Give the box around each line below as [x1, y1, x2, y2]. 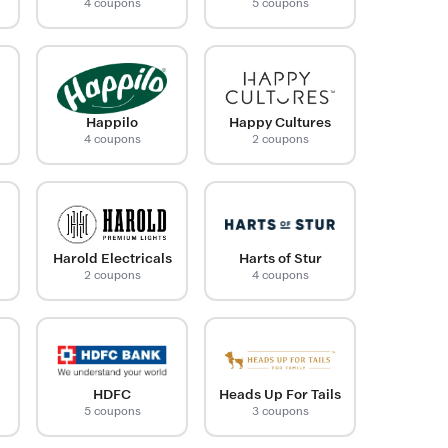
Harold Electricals [52, 250, 172, 266]
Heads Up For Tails [219, 386, 341, 402]
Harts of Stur [238, 250, 322, 266]
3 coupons [251, 403, 309, 418]
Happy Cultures [229, 114, 331, 130]
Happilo [86, 114, 138, 130]
